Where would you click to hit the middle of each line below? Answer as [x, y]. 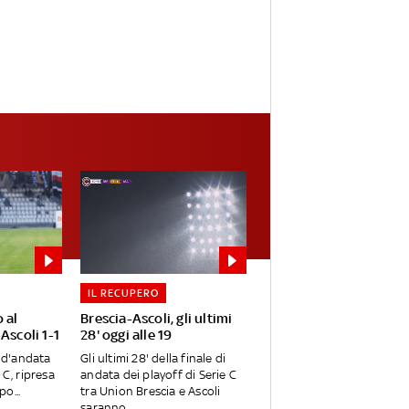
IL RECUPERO [124, 294]
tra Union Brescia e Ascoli [151, 392]
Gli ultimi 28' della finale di [153, 359]
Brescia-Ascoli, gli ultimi [157, 319]
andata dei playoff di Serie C [159, 375]
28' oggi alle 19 [126, 335]
